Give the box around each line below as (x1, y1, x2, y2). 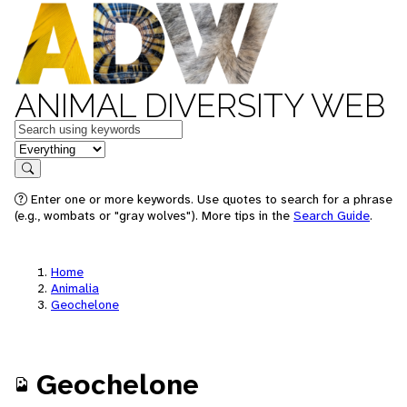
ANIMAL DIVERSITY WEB (15, 86, 385, 124)
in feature (14, 138, 74, 157)
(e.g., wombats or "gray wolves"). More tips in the (15, 207, 293, 223)
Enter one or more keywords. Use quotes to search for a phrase (27, 191, 392, 207)
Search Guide (293, 207, 370, 223)
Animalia (51, 280, 99, 296)
